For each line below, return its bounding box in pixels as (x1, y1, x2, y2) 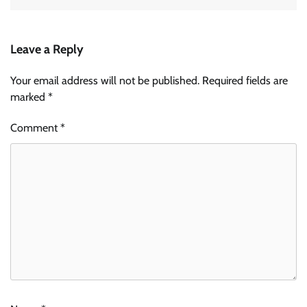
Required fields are (202, 73, 288, 87)
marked (10, 90, 48, 103)
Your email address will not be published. (10, 73, 199, 87)
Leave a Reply (10, 41, 84, 57)
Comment (10, 121, 60, 134)
